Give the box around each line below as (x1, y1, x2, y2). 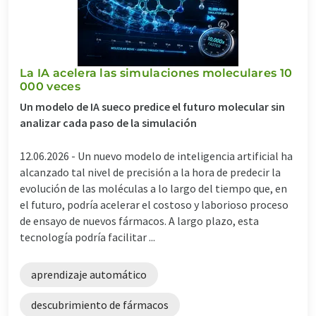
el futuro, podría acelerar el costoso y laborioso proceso (20, 197, 288, 212)
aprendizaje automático (31, 267, 147, 281)
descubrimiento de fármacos (31, 297, 169, 312)
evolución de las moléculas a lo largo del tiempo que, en (20, 181, 287, 195)
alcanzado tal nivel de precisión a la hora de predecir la (20, 164, 281, 179)
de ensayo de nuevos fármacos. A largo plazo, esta (20, 213, 259, 228)
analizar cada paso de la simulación (20, 115, 197, 130)
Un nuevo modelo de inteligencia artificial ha (78, 148, 293, 163)
